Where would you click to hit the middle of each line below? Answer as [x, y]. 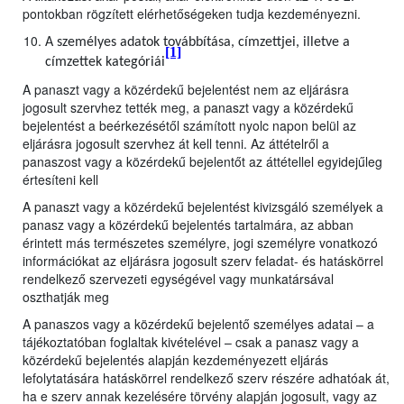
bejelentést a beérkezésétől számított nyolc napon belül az [189, 126]
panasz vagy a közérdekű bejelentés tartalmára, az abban [188, 225]
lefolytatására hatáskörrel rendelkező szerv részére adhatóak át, [206, 378]
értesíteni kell [60, 180]
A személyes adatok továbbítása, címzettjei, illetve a [197, 43]
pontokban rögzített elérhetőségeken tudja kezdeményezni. [192, 14]
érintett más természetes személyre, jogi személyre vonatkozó [200, 243]
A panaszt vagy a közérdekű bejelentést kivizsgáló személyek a [203, 207]
